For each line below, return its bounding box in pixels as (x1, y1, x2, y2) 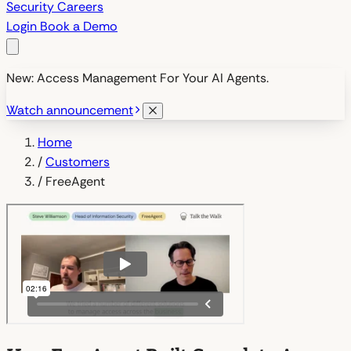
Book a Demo (40, 18, 118, 34)
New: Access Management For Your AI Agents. (6, 70, 269, 86)
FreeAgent (45, 173, 105, 190)
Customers (45, 154, 110, 170)
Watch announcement (6, 102, 133, 118)
